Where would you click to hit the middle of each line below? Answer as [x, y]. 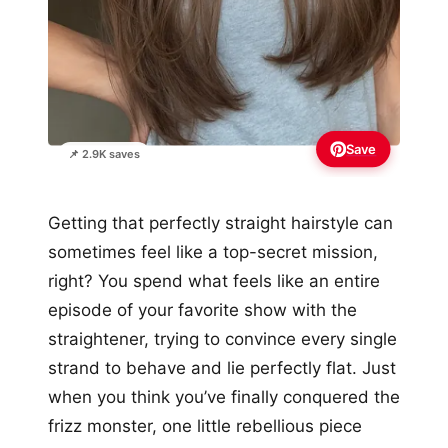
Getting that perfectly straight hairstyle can [220, 223]
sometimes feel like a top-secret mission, [213, 252]
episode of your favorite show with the [202, 310]
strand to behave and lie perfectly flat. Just [222, 368]
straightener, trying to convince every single [222, 339]
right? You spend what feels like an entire [214, 281]
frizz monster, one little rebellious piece [205, 426]
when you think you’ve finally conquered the [224, 397]
